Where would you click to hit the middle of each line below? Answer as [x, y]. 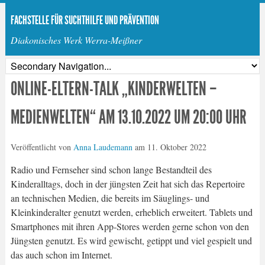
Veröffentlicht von [42, 147]
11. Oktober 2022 [177, 147]
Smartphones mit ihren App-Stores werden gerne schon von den [130, 226]
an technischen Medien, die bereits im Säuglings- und [110, 198]
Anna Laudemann [103, 147]
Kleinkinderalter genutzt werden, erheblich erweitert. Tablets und [131, 212]
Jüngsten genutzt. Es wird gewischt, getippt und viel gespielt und [131, 240]
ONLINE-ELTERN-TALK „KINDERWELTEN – [114, 89]
